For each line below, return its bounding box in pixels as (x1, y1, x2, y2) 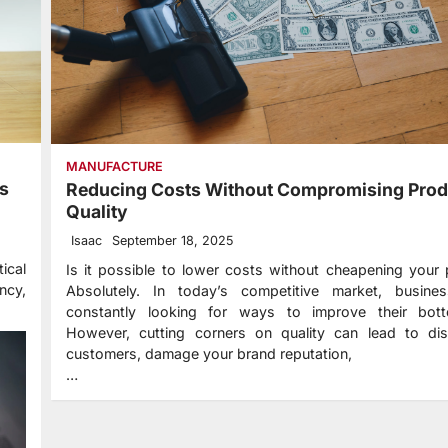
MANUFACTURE (66, 158, 163, 174)
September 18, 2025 (112, 232, 233, 248)
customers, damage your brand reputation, (66, 344, 352, 362)
